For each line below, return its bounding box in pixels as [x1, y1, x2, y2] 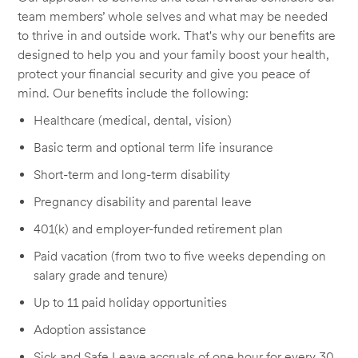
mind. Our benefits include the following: [18, 86, 249, 101]
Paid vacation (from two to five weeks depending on [34, 249, 327, 265]
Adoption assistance [34, 322, 147, 338]
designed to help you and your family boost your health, [18, 47, 330, 63]
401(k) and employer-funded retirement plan [34, 221, 284, 237]
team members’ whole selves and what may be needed [18, 9, 328, 25]
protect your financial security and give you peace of [18, 66, 311, 82]
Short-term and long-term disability [34, 167, 231, 183]
